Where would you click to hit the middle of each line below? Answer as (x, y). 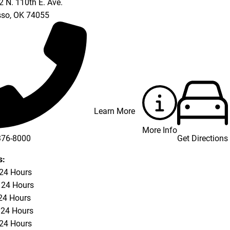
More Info (159, 130)
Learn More (115, 111)
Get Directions (202, 138)
